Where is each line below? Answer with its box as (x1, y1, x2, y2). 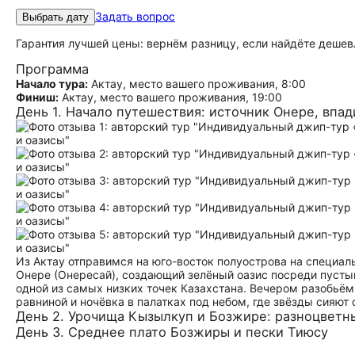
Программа (16, 61, 89, 77)
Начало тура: (16, 77, 88, 90)
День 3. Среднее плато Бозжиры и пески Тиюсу (16, 324, 328, 340)
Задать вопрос (95, 10, 175, 23)
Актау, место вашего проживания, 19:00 (59, 90, 282, 104)
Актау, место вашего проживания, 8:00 (88, 77, 306, 90)
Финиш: (16, 90, 59, 104)
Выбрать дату (22, 11, 89, 23)
